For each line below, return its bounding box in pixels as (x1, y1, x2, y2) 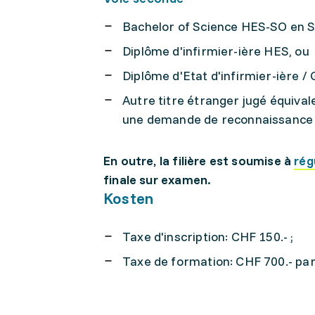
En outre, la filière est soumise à (103, 153, 295, 169)
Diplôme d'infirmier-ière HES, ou (122, 43, 309, 59)
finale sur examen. (103, 172, 212, 188)
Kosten (103, 188, 154, 208)
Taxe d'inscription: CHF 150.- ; (122, 229, 294, 245)
